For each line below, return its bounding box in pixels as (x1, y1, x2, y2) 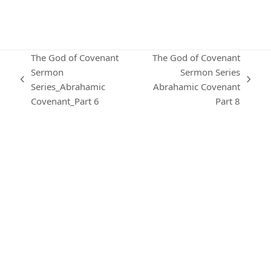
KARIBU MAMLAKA (102, 157, 192, 166)
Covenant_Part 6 (30, 95, 99, 107)
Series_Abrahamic (30, 80, 105, 93)
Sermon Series (180, 66, 241, 78)
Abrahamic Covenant (153, 80, 241, 93)
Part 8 (215, 95, 241, 107)
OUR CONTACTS (107, 250, 187, 260)
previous (19, 79, 56, 92)
